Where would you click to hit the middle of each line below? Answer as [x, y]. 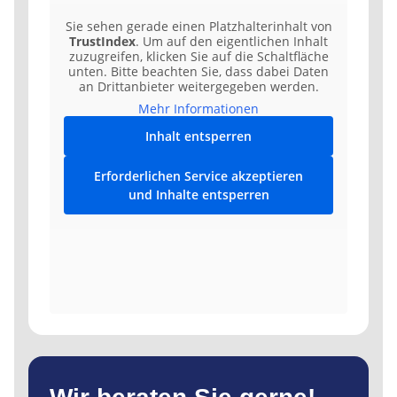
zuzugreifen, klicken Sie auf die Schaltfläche [198, 57]
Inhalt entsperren [198, 136]
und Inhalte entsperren [198, 195]
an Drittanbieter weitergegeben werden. [198, 87]
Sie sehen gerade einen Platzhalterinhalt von [198, 27]
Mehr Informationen [198, 109]
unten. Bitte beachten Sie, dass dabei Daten [198, 72]
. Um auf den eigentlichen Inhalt [232, 42]
